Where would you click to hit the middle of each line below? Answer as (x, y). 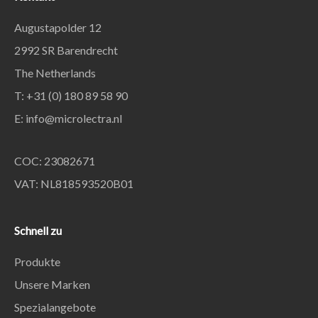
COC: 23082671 (55, 161)
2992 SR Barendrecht (66, 50)
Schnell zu (38, 231)
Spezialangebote (55, 307)
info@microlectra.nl (74, 119)
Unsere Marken (52, 285)
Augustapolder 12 (58, 28)
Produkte (37, 262)
